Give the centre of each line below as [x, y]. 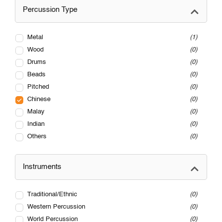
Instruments [42, 167]
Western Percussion [56, 207]
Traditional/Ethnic [52, 195]
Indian [36, 124]
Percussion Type [50, 10]
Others [37, 137]
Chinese [39, 100]
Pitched [38, 87]
